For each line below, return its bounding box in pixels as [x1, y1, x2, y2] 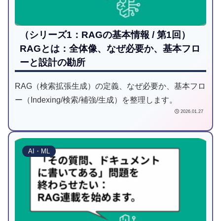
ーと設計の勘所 [20, 57, 85, 68]
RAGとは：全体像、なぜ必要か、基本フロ [20, 43, 200, 54]
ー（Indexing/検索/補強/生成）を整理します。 [15, 95, 177, 104]
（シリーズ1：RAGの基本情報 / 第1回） [20, 29, 190, 40]
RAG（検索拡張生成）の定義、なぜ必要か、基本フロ [15, 81, 206, 90]
